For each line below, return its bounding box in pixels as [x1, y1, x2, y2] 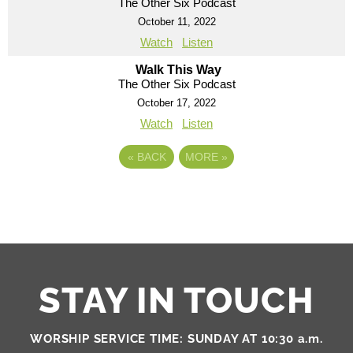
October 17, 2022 [137, 96, 216, 109]
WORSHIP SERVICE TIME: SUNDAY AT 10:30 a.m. [30, 331, 323, 346]
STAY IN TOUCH [39, 279, 314, 321]
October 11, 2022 [137, 15, 216, 28]
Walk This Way [136, 62, 221, 76]
